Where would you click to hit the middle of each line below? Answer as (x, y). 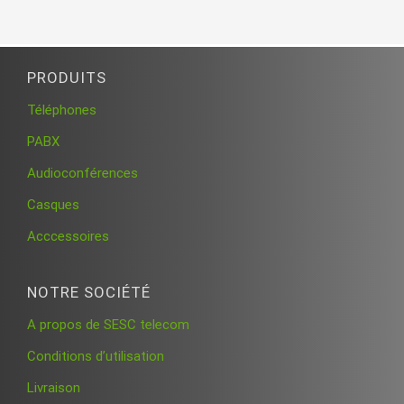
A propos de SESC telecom (108, 324)
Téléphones (62, 110)
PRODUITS (67, 77)
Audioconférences (83, 173)
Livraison (54, 387)
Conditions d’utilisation (96, 356)
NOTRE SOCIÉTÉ (89, 292)
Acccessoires (68, 236)
